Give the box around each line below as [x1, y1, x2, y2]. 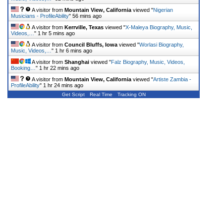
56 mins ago [72, 13, 102, 19]
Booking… [11, 65, 36, 71]
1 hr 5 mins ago [38, 30, 75, 37]
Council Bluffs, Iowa [64, 42, 117, 48]
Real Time [89, 92, 112, 98]
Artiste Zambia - [153, 76, 191, 83]
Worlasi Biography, [139, 42, 184, 48]
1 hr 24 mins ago [43, 82, 83, 89]
